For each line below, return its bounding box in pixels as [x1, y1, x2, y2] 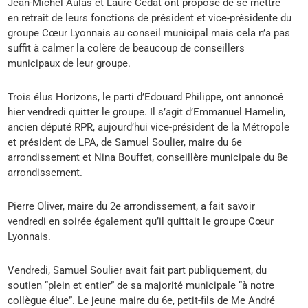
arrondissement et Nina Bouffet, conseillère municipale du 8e [8, 151, 289, 164]
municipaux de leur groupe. [8, 57, 131, 70]
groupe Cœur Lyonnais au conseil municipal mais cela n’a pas [8, 27, 291, 40]
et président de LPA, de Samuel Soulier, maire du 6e [8, 136, 243, 149]
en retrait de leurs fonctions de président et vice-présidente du [8, 12, 292, 25]
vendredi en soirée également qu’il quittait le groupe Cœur [8, 215, 274, 228]
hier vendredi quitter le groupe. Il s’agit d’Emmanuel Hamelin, [8, 106, 286, 119]
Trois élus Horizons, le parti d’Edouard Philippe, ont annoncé [8, 91, 284, 104]
